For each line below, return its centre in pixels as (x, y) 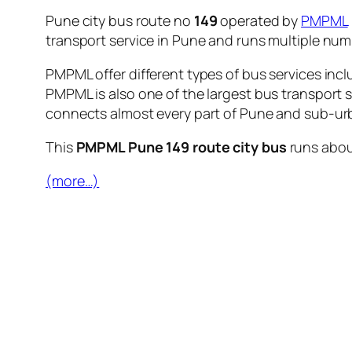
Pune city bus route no (120, 21)
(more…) (73, 181)
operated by (259, 21)
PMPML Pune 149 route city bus (181, 147)
